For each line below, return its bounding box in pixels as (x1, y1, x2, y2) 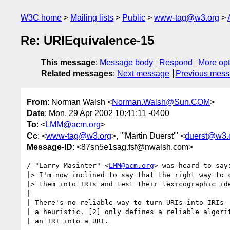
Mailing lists (70, 13, 113, 22)
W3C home (21, 13, 62, 22)
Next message (117, 69, 169, 79)
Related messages (41, 69, 113, 79)
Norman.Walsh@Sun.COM (112, 97, 210, 106)
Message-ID (27, 142, 72, 151)
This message (41, 58, 95, 67)
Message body (100, 58, 153, 67)
